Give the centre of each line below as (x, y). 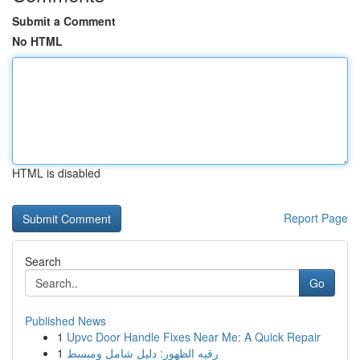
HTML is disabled (56, 173)
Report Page (316, 218)
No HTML (37, 41)
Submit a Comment (64, 21)
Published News (65, 321)
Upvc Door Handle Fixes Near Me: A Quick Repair (194, 337)
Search (43, 261)
